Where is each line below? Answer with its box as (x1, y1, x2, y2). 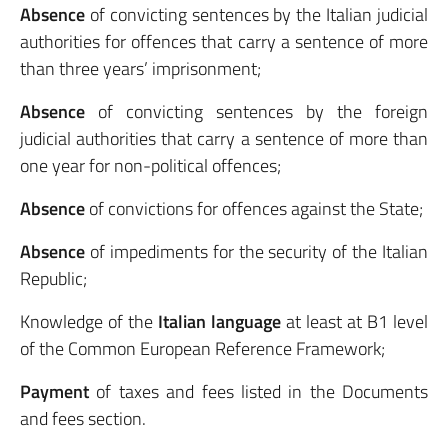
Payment (20, 378, 89, 405)
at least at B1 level (281, 308, 428, 335)
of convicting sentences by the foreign (85, 98, 428, 125)
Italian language (158, 308, 281, 335)
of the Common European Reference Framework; (20, 335, 385, 362)
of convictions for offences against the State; (85, 195, 423, 222)
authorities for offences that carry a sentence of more (20, 28, 428, 55)
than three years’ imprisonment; (20, 55, 261, 82)
